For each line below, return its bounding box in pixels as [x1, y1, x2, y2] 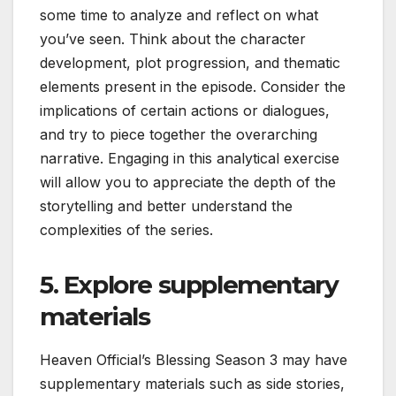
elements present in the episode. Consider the [40, 78, 346, 96]
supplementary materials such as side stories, [40, 375, 345, 392]
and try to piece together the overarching [40, 126, 317, 144]
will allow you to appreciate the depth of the [40, 173, 336, 192]
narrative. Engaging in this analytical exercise [40, 149, 339, 168]
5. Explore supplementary [40, 270, 339, 301]
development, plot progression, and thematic [40, 54, 340, 72]
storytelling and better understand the [40, 197, 293, 216]
